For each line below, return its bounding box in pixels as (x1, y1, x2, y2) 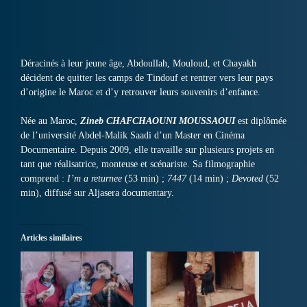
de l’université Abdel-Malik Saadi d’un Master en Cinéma (21, 130, 245, 141)
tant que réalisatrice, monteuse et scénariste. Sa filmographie (21, 159, 255, 170)
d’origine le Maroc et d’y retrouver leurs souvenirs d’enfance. (21, 87, 260, 98)
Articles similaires (21, 233, 82, 243)
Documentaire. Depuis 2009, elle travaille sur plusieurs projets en (21, 145, 274, 156)
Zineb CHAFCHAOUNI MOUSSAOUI (80, 116, 235, 127)
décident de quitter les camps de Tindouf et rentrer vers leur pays (21, 73, 273, 84)
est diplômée (235, 116, 286, 127)
